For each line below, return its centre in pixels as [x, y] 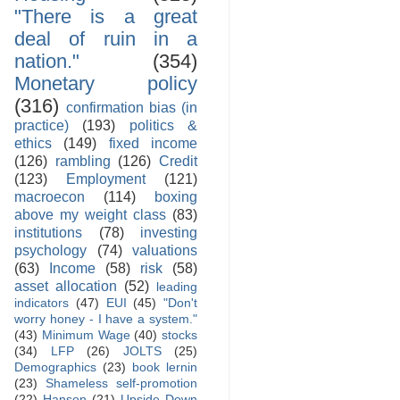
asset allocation [66, 285]
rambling [83, 160]
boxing [176, 196]
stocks [179, 335]
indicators [42, 303]
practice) [42, 125]
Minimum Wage [86, 335]
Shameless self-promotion [121, 383]
